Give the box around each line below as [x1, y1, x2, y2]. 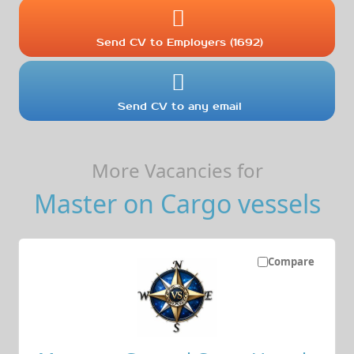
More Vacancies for [91, 156, 263, 183]
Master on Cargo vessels [33, 186, 321, 220]
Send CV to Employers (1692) [96, 35, 264, 49]
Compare [267, 254, 314, 269]
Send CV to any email [118, 99, 243, 113]
